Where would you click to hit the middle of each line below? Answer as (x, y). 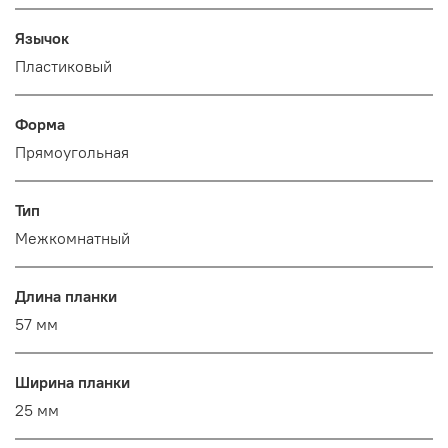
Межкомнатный (72, 238)
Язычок (42, 38)
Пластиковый (63, 66)
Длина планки (66, 296)
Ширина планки (72, 382)
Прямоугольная (72, 152)
